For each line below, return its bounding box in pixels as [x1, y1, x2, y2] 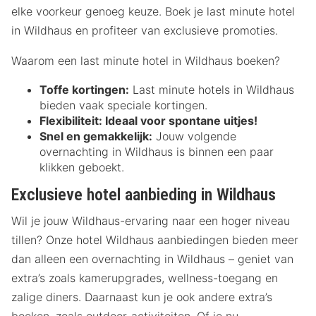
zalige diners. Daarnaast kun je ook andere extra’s [11, 289, 272, 304]
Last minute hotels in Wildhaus [129, 83, 294, 97]
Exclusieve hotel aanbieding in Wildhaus [11, 185, 276, 205]
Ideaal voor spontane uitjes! [102, 114, 257, 128]
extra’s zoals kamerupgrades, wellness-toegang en [11, 270, 278, 285]
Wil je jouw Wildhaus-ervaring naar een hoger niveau [11, 213, 290, 228]
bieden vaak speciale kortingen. [39, 98, 207, 113]
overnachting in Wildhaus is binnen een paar [39, 145, 274, 159]
